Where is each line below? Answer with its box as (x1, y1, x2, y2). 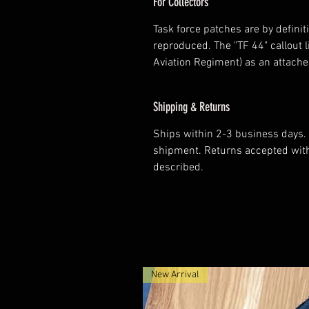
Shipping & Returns (153, 99, 230, 115)
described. (153, 161, 203, 175)
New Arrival (151, 269, 199, 281)
